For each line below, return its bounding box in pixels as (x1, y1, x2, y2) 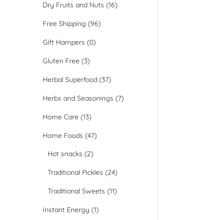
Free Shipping (43, 19, 86, 28)
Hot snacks (48, 149, 82, 159)
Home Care (43, 112, 79, 122)
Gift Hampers (43, 38, 85, 47)
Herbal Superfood (43, 75, 97, 84)
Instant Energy (43, 205, 89, 215)
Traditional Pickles (48, 168, 103, 177)
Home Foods (43, 131, 83, 140)
